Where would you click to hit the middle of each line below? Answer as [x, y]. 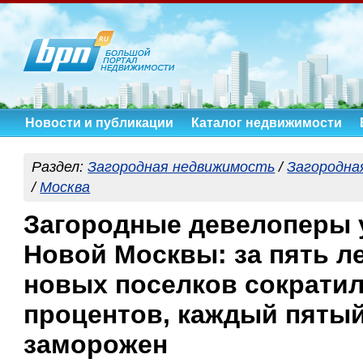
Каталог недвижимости [266, 123]
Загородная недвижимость [181, 167]
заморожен [96, 344]
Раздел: [60, 167]
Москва [65, 187]
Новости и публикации [99, 123]
